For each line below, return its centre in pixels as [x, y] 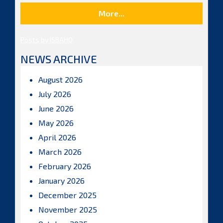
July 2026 [55, 94]
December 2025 [67, 195]
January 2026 [61, 180]
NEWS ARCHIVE [59, 59]
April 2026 [57, 137]
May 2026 [56, 123]
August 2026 [60, 79]
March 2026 [60, 152]
